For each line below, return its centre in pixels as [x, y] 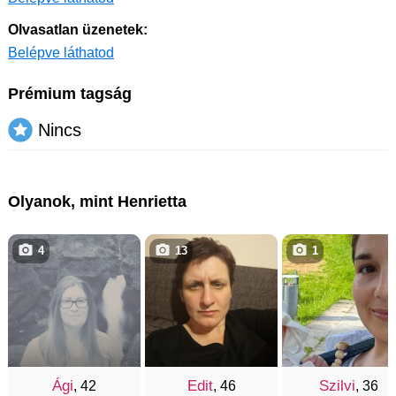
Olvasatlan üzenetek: [78, 30]
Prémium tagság [70, 94]
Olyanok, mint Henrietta [97, 202]
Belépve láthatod [61, 53]
